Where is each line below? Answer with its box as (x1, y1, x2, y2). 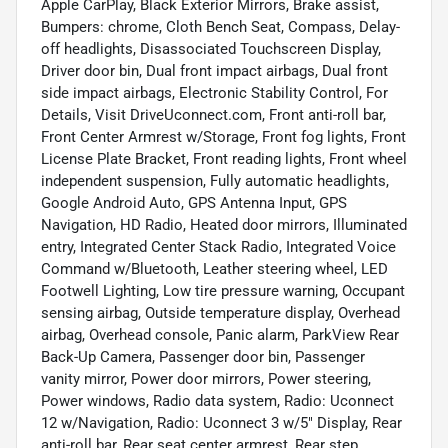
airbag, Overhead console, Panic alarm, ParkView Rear (41, 326, 399, 345)
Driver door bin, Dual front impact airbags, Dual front (41, 62, 388, 81)
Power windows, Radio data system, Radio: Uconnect (41, 392, 394, 411)
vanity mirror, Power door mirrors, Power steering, (41, 370, 371, 389)
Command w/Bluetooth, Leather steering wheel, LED (41, 260, 388, 279)
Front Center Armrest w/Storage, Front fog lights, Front (41, 128, 406, 147)
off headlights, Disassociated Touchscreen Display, (41, 40, 381, 59)
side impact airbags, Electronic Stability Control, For (41, 84, 388, 103)
